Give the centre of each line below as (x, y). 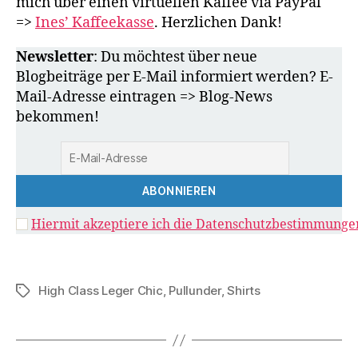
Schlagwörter (54, 291)
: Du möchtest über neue (175, 57)
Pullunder (195, 290)
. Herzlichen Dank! (218, 23)
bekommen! (58, 117)
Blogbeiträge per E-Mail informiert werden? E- (175, 77)
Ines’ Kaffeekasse (95, 23)
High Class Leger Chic (101, 290)
